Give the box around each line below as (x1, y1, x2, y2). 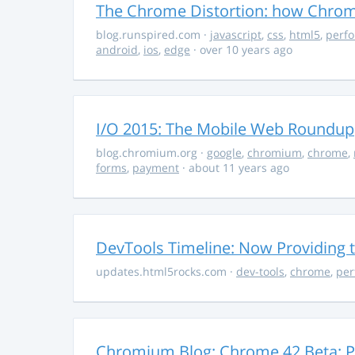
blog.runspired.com (96, 26, 204, 42)
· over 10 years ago (190, 41, 292, 57)
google (207, 145, 242, 161)
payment (132, 160, 179, 176)
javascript (210, 26, 261, 42)
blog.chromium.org (96, 145, 200, 161)
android (96, 41, 138, 57)
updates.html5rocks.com (96, 263, 230, 279)
